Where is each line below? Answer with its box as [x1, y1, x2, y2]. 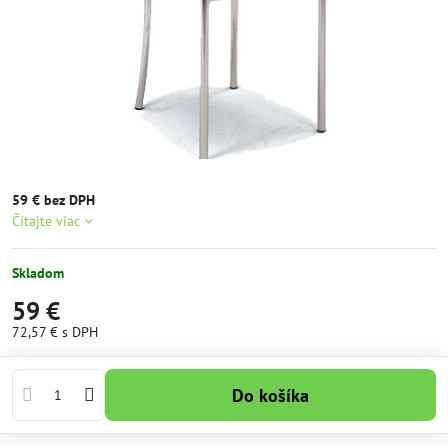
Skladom [12, 264, 64, 282]
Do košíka [243, 383, 309, 407]
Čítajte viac [12, 212, 80, 230]
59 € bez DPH [12, 191, 95, 209]
